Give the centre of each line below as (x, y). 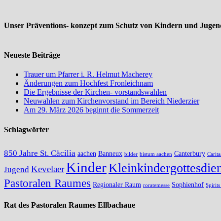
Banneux (110, 153)
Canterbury (190, 153)
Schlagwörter (26, 129)
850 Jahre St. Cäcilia (40, 153)
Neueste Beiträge (32, 55)
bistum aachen (156, 154)
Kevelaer (48, 169)
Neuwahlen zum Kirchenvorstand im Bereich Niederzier (111, 101)
